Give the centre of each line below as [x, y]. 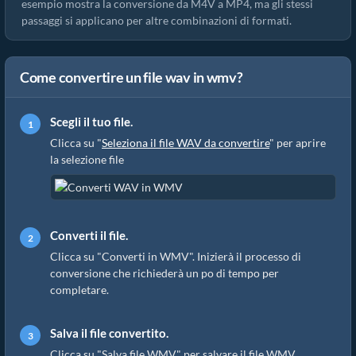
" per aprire [298, 143]
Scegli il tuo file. [91, 122]
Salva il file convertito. [109, 333]
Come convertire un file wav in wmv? [132, 77]
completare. [79, 290]
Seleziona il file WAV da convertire [186, 143]
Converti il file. [89, 235]
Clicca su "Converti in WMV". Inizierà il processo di [176, 256]
